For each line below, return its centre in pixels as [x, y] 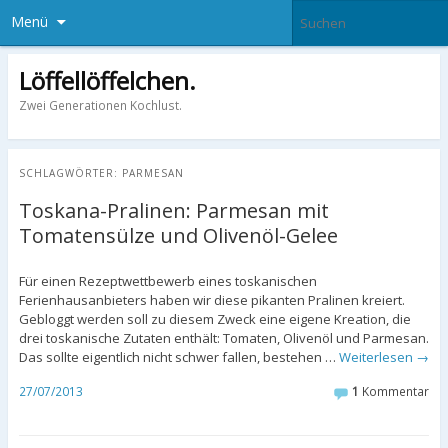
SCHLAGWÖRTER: [70, 173]
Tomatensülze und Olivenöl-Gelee [178, 236]
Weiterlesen [377, 357]
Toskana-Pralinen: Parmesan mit [173, 211]
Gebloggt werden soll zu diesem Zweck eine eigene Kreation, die [214, 319]
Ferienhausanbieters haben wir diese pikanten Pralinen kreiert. [211, 300]
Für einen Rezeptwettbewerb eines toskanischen [167, 281]
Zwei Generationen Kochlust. [100, 105]
